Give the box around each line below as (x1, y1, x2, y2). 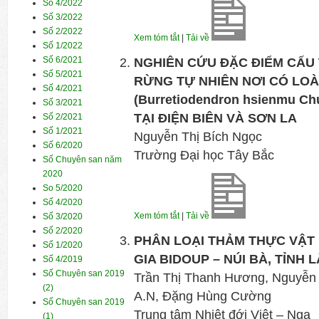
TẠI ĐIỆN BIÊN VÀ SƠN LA (133, 111, 297, 125)
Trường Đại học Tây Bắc (133, 148, 274, 162)
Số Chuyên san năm (43, 155, 122, 164)
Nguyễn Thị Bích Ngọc (133, 130, 262, 144)
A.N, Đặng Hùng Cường (133, 289, 271, 303)
